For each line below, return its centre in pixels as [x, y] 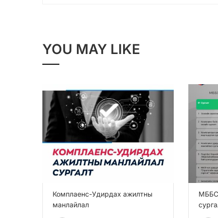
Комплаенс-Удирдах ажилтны [102, 194]
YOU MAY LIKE [91, 49]
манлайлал [71, 204]
